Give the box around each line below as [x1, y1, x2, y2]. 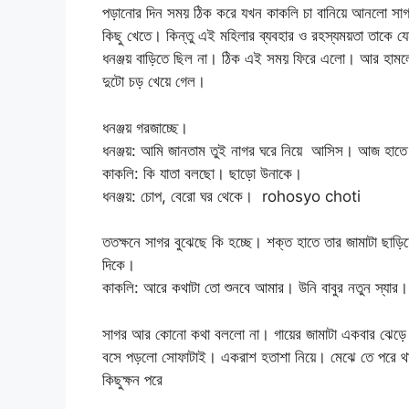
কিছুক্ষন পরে [102, 370, 163, 389]
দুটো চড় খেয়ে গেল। [102, 72, 205, 91]
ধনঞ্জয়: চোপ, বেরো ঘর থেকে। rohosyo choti [102, 186, 361, 205]
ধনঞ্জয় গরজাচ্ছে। [102, 118, 188, 137]
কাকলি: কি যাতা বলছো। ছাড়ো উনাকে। [102, 163, 302, 183]
